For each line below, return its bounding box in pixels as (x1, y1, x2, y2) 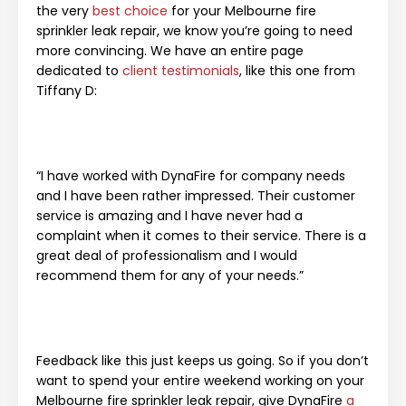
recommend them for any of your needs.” (36, 266, 304, 285)
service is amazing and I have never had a (36, 206, 303, 225)
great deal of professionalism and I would (36, 246, 297, 265)
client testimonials (122, 61, 239, 80)
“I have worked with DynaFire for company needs (36, 166, 345, 185)
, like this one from (239, 61, 355, 80)
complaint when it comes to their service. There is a (36, 226, 366, 245)
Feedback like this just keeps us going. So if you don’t (36, 351, 369, 370)
